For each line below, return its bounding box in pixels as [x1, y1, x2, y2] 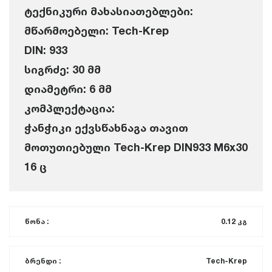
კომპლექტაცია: [24, 101, 115, 115]
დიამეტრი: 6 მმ [24, 82, 112, 95]
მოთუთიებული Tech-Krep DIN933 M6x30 [24, 140, 248, 154]
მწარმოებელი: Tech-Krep [24, 24, 169, 37]
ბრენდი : [25, 256, 61, 265]
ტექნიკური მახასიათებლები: [24, 4, 193, 18]
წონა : [25, 217, 49, 226]
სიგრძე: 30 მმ [24, 63, 101, 76]
